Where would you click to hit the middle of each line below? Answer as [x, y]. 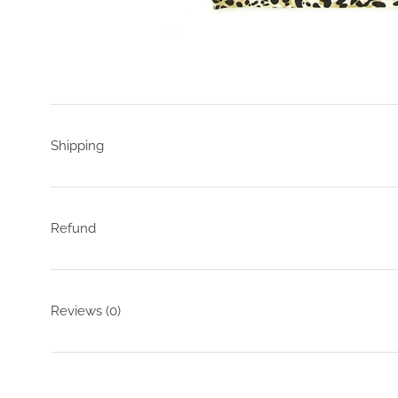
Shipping [77, 145]
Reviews [78, 310]
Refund [73, 228]
